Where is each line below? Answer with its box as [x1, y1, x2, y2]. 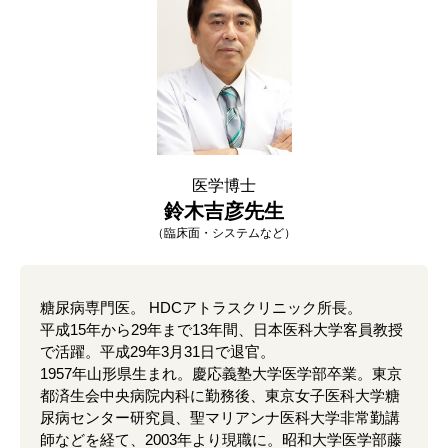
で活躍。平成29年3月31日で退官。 [40, 343, 275, 361]
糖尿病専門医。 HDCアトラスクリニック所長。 [40, 299, 362, 317]
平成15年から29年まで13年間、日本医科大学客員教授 [40, 321, 403, 339]
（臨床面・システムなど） [152, 226, 296, 241]
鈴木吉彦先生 [164, 200, 284, 223]
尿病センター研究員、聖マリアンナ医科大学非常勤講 [40, 409, 400, 427]
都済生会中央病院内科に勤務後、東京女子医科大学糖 [40, 387, 400, 405]
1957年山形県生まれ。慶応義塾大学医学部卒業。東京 [40, 365, 402, 383]
